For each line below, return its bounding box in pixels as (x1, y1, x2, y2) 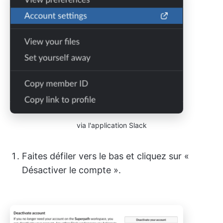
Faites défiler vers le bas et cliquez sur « (22, 150, 189, 161)
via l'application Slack (76, 120, 147, 129)
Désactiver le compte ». (22, 164, 121, 175)
